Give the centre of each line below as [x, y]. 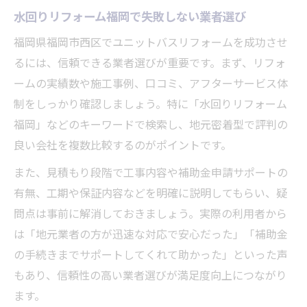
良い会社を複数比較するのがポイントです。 [123, 144]
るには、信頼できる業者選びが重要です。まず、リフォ [150, 62]
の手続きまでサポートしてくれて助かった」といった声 [151, 254]
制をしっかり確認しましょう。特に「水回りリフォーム [150, 103]
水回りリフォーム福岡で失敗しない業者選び [130, 15]
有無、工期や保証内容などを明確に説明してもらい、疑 [150, 192]
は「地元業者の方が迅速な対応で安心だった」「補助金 [151, 233]
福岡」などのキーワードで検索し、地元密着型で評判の [151, 124]
